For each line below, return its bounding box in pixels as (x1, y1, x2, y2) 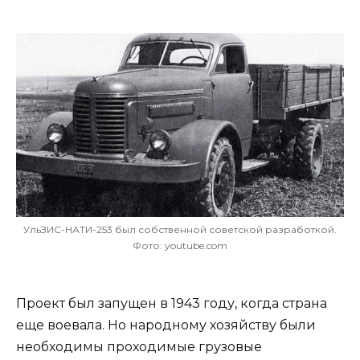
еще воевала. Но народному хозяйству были (16, 317, 316, 333)
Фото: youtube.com (133, 239, 227, 252)
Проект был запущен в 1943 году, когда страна (16, 296, 327, 312)
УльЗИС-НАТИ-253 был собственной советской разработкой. (23, 223, 337, 236)
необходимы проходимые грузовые (16, 339, 262, 355)
